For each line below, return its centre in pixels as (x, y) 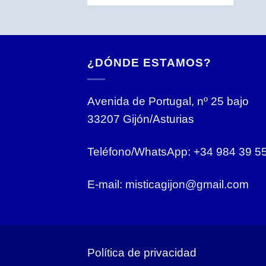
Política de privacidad (142, 253)
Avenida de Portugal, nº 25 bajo (168, 101)
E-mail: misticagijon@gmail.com (168, 184)
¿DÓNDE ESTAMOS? (149, 62)
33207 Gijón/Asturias (141, 118)
